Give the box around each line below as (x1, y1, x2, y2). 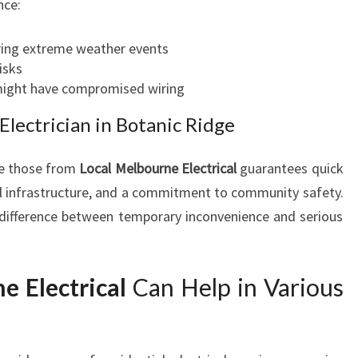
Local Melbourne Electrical (79, 159, 237, 177)
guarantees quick (236, 159, 344, 177)
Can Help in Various (125, 272, 344, 301)
